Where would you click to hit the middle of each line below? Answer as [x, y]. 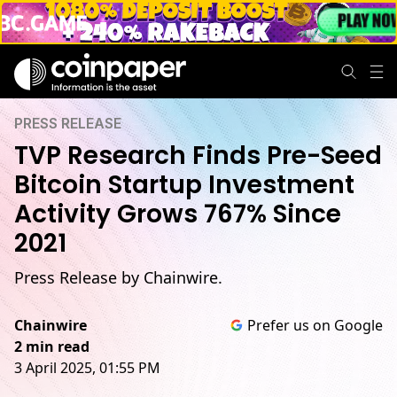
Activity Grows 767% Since [178, 214]
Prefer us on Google [315, 325]
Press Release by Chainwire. [118, 277]
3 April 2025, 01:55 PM [87, 368]
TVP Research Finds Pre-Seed [198, 156]
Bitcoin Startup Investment [184, 185]
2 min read [52, 346]
